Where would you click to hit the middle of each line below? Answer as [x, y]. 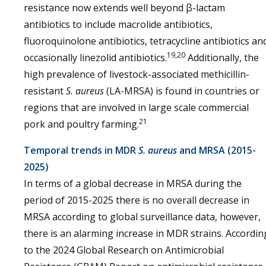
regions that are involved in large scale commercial [136, 107]
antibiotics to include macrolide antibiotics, [118, 24]
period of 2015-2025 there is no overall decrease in [137, 200]
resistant [45, 91]
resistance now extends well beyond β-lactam [124, 8]
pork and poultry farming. [81, 124]
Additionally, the [222, 58]
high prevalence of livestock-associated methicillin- [137, 74]
